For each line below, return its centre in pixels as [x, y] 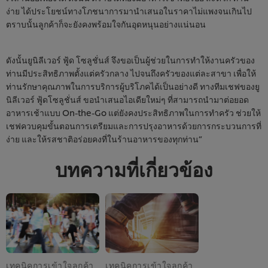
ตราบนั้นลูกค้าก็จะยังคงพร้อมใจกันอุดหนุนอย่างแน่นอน [106, 23]
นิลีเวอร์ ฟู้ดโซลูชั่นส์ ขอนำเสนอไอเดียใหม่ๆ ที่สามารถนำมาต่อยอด [127, 99]
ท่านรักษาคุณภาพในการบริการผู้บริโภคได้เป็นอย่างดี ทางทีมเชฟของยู [133, 86]
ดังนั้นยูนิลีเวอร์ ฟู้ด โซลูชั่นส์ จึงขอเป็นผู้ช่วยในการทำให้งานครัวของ [130, 59]
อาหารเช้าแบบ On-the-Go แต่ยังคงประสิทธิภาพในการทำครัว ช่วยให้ [133, 112]
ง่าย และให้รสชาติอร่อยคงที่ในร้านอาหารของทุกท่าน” [104, 138]
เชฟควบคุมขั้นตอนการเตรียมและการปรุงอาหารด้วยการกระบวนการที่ [134, 125]
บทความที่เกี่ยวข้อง [134, 173]
